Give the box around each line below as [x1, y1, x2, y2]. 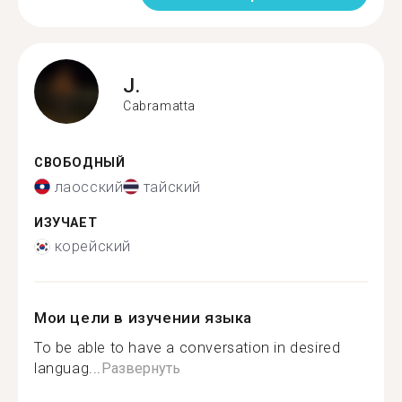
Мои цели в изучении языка [34, 309, 252, 327]
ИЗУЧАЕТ [34, 214, 98, 231]
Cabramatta [123, 98, 196, 113]
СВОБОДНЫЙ [34, 155, 126, 170]
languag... [34, 360, 101, 377]
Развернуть [101, 360, 180, 377]
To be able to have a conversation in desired [34, 339, 341, 356]
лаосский [54, 178, 124, 196]
